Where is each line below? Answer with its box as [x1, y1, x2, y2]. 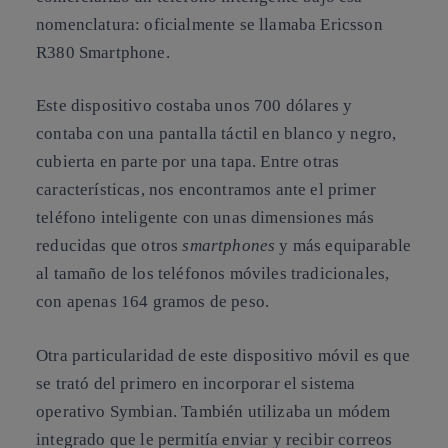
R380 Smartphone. [36, 42, 170, 62]
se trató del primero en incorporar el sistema [36, 373, 356, 393]
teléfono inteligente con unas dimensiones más [36, 208, 375, 228]
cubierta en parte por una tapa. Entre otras [36, 152, 340, 172]
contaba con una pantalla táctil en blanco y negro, [36, 124, 397, 144]
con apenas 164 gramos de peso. [36, 292, 270, 312]
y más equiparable [275, 236, 412, 256]
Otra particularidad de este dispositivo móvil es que [36, 345, 410, 365]
